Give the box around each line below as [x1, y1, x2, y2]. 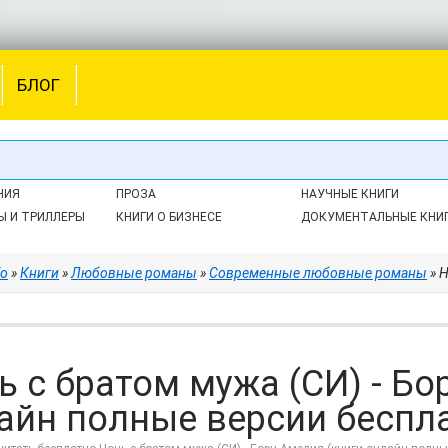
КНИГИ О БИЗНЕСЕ [116, 210, 223, 224]
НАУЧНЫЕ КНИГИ [300, 187, 399, 201]
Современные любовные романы [209, 265, 427, 281]
